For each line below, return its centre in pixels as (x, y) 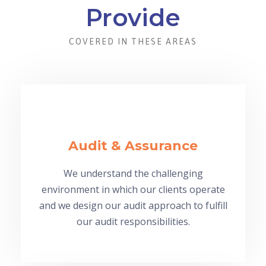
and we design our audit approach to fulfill (133, 205)
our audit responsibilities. (133, 221)
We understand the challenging (133, 173)
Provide (133, 17)
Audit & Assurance (133, 145)
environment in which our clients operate (133, 189)
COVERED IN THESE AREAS (133, 41)
